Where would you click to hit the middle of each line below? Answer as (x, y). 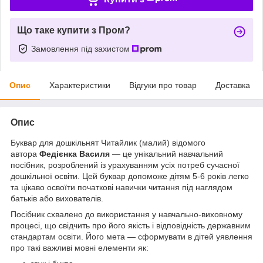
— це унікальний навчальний (166, 154)
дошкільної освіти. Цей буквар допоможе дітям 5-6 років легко (130, 176)
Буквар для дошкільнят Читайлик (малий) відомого (108, 142)
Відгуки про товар (163, 85)
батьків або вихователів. (57, 198)
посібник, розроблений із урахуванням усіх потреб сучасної (125, 165)
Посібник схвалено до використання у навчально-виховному (127, 214)
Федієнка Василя (75, 154)
